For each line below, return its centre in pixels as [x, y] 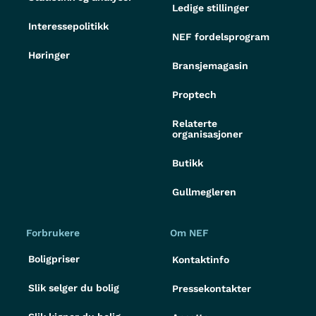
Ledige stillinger [211, 7]
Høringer [49, 55]
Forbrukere [53, 232]
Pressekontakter [212, 288]
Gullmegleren [204, 192]
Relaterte [195, 123]
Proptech [194, 94]
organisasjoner [207, 134]
